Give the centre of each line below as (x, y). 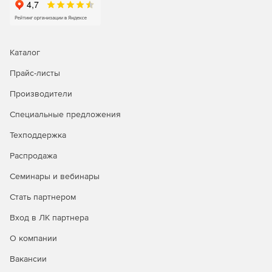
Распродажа (33, 155)
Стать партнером (43, 197)
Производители (41, 93)
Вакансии (28, 259)
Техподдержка (38, 135)
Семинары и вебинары (55, 176)
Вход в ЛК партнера (49, 217)
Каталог (25, 52)
